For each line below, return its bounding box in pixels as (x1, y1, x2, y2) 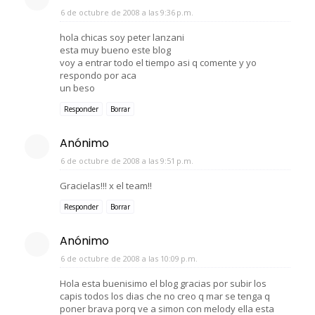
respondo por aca (60, 68, 136, 82)
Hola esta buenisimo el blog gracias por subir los (60, 276, 266, 290)
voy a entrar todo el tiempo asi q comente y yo (60, 56, 257, 69)
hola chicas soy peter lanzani (60, 30, 184, 44)
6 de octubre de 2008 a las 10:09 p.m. (60, 252, 198, 264)
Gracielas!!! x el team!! (60, 179, 152, 192)
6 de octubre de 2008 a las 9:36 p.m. (60, 6, 193, 18)
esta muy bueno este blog (60, 43, 171, 56)
